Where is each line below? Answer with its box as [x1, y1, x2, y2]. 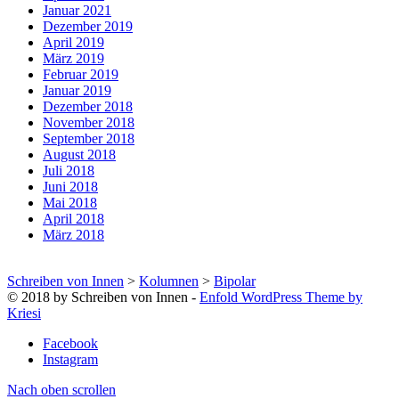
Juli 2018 [43, 163, 94, 179]
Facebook [43, 336, 98, 352]
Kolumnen [139, 273, 199, 289]
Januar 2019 [43, 83, 111, 99]
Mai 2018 [43, 195, 97, 211]
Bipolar [214, 273, 256, 289]
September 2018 [43, 131, 134, 147]
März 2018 [43, 227, 104, 243]
